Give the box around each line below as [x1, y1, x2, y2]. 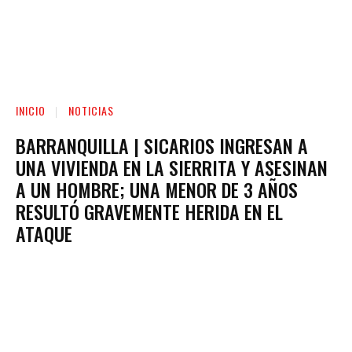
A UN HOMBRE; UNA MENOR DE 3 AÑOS [16, 174, 298, 203]
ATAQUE [16, 218, 72, 247]
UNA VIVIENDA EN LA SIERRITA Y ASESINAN [16, 152, 328, 181]
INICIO [16, 101, 46, 119]
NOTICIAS [68, 101, 114, 119]
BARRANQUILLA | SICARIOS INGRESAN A [16, 130, 308, 159]
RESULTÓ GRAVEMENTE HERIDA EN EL [16, 196, 283, 225]
